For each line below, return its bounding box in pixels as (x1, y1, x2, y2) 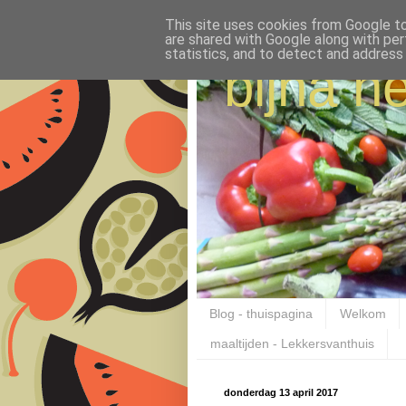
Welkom (340, 306, 386, 322)
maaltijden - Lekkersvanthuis (210, 336, 374, 352)
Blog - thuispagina (209, 306, 313, 322)
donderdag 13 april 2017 (224, 386, 338, 398)
